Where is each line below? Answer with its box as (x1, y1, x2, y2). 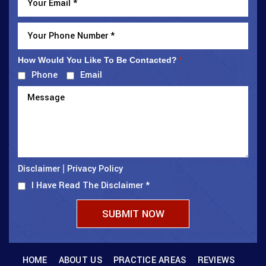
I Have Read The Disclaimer (31, 179, 145, 192)
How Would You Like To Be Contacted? (18, 55, 177, 65)
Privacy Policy (67, 163, 123, 176)
